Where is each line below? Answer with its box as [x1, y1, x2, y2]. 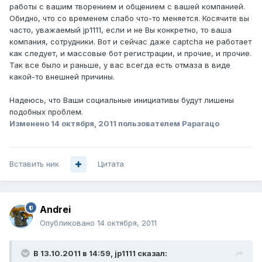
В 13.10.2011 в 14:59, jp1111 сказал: [33, 249, 167, 258]
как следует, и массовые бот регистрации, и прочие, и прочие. [9, 49, 251, 58]
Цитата [98, 159, 124, 169]
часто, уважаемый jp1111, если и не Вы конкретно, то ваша [9, 25, 232, 35]
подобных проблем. [9, 107, 83, 117]
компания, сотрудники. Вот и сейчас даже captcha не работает [9, 37, 251, 47]
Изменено [9, 119, 51, 129]
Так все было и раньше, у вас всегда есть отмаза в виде [9, 60, 230, 70]
